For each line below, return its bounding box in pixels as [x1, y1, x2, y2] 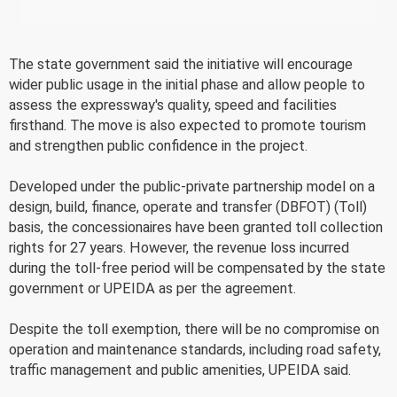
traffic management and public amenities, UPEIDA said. [9, 361, 351, 378]
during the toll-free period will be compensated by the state [9, 259, 385, 276]
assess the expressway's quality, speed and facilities [9, 96, 337, 113]
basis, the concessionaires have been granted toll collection [9, 218, 383, 236]
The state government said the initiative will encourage [9, 55, 353, 73]
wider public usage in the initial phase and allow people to [9, 75, 365, 93]
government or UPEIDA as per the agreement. [9, 279, 296, 297]
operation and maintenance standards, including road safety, [9, 340, 381, 358]
